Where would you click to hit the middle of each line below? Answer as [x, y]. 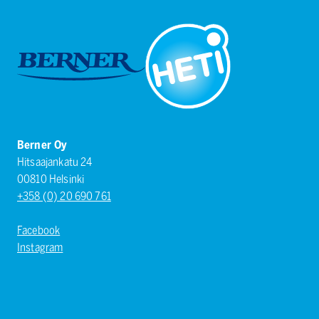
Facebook [39, 231]
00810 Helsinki [51, 179]
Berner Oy [42, 145]
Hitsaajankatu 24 [55, 162]
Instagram [40, 248]
